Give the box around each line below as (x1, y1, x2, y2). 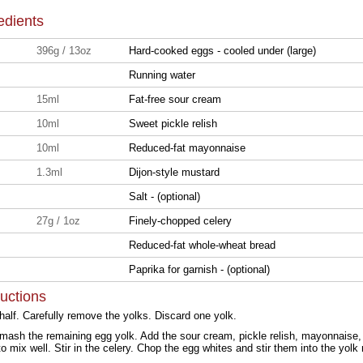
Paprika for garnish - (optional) (129, 263, 270, 275)
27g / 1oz (36, 215, 80, 227)
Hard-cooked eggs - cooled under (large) (129, 45, 316, 57)
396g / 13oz (36, 45, 92, 57)
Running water (129, 69, 195, 81)
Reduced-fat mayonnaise (129, 142, 246, 154)
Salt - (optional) (129, 190, 200, 203)
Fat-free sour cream (129, 93, 221, 105)
